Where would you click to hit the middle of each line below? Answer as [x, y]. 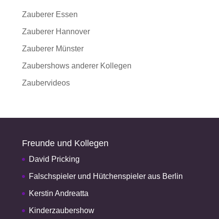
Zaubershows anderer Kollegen [77, 66]
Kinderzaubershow [61, 210]
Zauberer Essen [50, 14]
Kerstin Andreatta [58, 193]
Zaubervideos [46, 83]
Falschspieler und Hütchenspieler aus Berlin [106, 176]
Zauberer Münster [53, 49]
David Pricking [54, 159]
